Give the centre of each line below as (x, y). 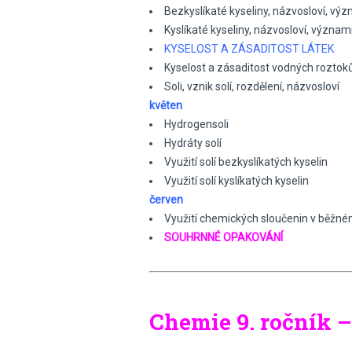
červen (166, 200)
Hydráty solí (193, 143)
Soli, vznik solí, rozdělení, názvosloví (252, 86)
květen (166, 105)
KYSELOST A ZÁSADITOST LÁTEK (249, 49)
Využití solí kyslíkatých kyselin (236, 181)
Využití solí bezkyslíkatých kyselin (246, 162)
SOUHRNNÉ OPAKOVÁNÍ (224, 237)
